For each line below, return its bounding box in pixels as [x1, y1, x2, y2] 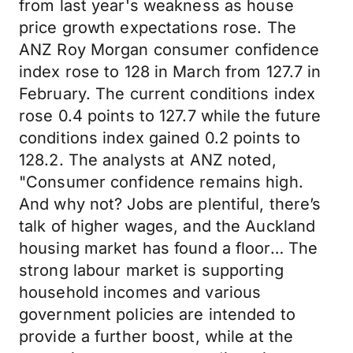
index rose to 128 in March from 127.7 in [19, 62, 321, 81]
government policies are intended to [19, 305, 295, 324]
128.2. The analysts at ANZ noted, [19, 150, 277, 169]
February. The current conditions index [19, 84, 316, 103]
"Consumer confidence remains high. [19, 173, 303, 191]
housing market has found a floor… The [19, 239, 318, 258]
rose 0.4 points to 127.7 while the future [19, 106, 321, 125]
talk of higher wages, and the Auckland [19, 217, 316, 236]
